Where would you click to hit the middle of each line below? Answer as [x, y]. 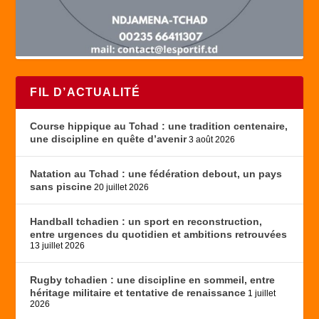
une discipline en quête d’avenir [109, 138]
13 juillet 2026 [58, 245]
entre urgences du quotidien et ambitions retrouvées [159, 234]
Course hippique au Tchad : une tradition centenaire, [159, 126]
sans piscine [61, 186]
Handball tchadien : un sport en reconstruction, [146, 221]
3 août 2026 [212, 139]
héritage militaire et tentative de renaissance [138, 292]
